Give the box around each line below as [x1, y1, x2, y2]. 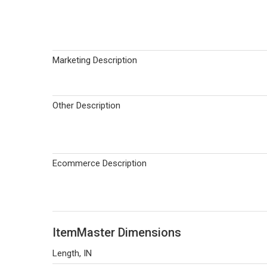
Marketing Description [52, 55, 137, 66]
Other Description [52, 100, 120, 111]
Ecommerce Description [52, 158, 147, 169]
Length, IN [52, 248, 92, 259]
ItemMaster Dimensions [52, 225, 181, 240]
